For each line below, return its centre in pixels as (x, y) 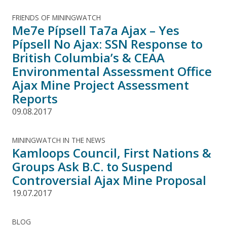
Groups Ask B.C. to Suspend (92, 166)
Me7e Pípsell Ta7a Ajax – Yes (96, 30)
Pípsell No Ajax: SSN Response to (107, 44)
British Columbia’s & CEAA (88, 57)
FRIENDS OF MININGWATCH (56, 17)
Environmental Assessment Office (112, 71)
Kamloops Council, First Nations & (112, 153)
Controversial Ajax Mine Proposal (109, 180)
